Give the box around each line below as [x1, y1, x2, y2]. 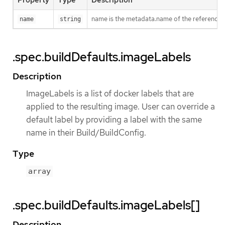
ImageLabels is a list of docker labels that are [26, 88, 194, 99]
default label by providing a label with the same [26, 114, 202, 126]
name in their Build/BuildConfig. [26, 127, 146, 139]
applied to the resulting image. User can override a [26, 101, 215, 113]
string [60, 16, 81, 23]
